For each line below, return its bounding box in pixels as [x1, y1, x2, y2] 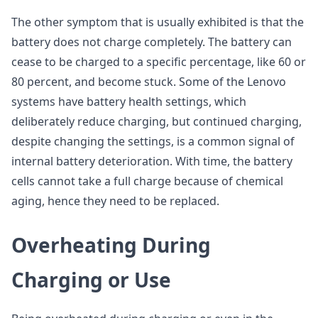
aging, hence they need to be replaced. [11, 193, 219, 209]
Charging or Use [11, 266, 171, 293]
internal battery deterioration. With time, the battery [11, 153, 292, 169]
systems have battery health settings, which [11, 94, 246, 109]
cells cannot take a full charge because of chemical [11, 173, 283, 189]
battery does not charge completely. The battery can [11, 34, 292, 50]
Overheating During [11, 231, 211, 258]
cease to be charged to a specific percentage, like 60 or [11, 54, 306, 70]
